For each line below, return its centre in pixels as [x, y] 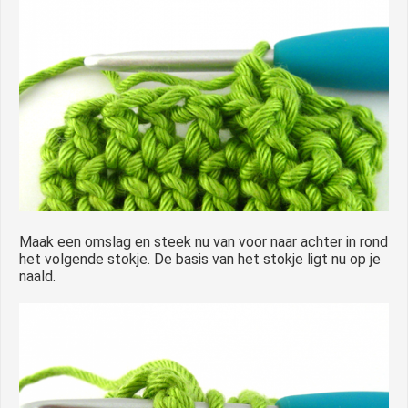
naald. [37, 276]
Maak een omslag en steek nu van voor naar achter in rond [204, 241]
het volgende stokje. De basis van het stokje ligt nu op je [200, 259]
